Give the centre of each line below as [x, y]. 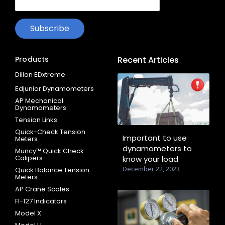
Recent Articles [148, 60]
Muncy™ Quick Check [49, 151]
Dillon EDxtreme [40, 74]
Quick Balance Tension [52, 170]
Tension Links [36, 120]
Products [32, 59]
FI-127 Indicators [41, 201]
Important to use [155, 138]
